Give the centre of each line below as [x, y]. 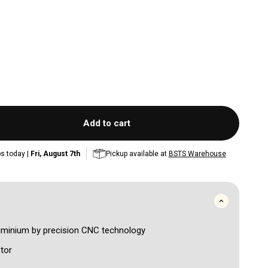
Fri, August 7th [55, 153]
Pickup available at [136, 153]
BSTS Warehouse [197, 153]
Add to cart [107, 124]
